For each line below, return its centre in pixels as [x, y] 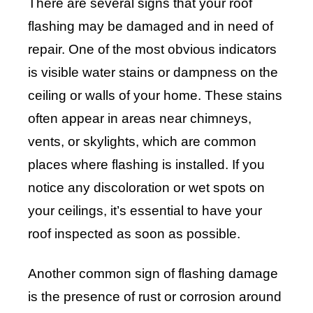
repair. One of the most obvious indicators [152, 50]
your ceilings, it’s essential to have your [145, 211]
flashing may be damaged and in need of [151, 27]
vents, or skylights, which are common [142, 142]
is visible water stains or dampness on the [153, 73]
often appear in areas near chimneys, [140, 119]
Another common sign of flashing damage [153, 274]
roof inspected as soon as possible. [134, 234]
